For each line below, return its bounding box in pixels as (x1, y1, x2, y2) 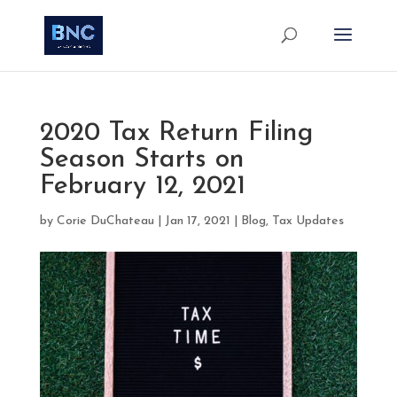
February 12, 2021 (39, 173, 245, 200)
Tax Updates (271, 214, 344, 228)
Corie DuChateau (56, 214, 154, 228)
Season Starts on (39, 146, 245, 174)
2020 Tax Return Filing (39, 120, 313, 147)
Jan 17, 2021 (164, 214, 230, 228)
